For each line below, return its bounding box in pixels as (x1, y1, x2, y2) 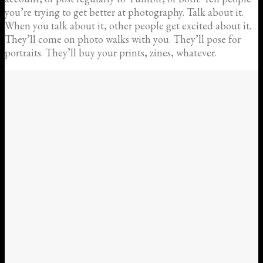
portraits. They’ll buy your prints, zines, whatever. (5, 45, 217, 59)
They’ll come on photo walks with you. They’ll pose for (5, 32, 241, 46)
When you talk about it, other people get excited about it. (5, 18, 251, 32)
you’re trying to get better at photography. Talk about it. (5, 5, 244, 19)
